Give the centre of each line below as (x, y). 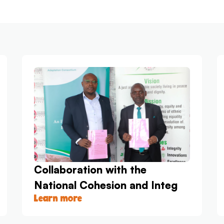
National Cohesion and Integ (105, 185)
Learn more (58, 198)
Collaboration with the (90, 170)
